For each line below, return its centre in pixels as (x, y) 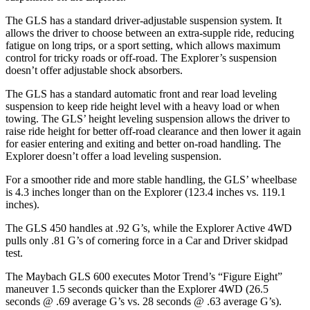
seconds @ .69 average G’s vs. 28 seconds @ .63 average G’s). (144, 302)
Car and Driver (218, 241)
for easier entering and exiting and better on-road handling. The (143, 144)
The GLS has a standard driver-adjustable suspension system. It (144, 21)
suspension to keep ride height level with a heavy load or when (143, 107)
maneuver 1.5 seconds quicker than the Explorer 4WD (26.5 (137, 289)
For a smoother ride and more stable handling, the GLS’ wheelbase (151, 180)
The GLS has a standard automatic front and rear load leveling (141, 94)
